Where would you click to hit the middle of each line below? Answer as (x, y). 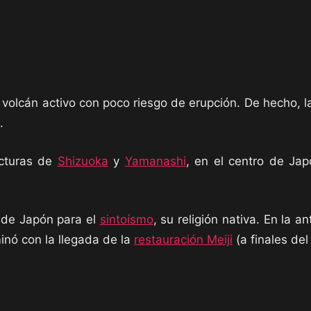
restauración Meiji (183, 239)
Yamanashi (155, 161)
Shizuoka (83, 161)
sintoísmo (126, 219)
